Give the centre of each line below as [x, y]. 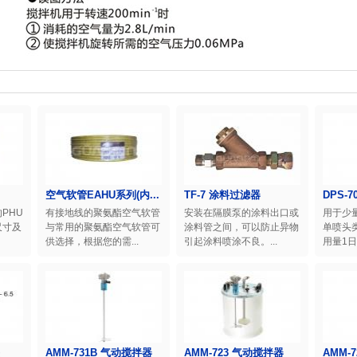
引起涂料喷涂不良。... [231, 241]
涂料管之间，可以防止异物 [241, 227]
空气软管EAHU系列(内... [102, 195]
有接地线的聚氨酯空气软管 [103, 213]
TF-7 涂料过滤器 [222, 195]
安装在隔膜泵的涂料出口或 [241, 213]
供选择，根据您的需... [92, 241]
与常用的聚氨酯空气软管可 [103, 227]
